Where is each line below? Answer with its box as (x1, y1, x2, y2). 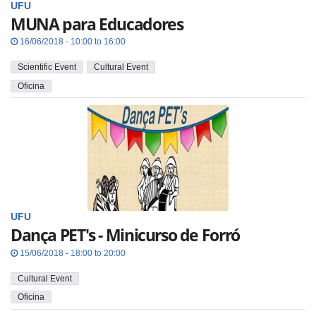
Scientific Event (18, 62, 76, 73)
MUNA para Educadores (11, 12, 183, 35)
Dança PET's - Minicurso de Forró (11, 224, 240, 247)
